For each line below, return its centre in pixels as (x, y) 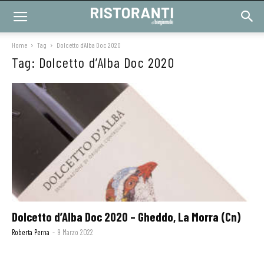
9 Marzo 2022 (75, 232)
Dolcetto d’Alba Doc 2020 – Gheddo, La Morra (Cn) (126, 217)
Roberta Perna (31, 232)
